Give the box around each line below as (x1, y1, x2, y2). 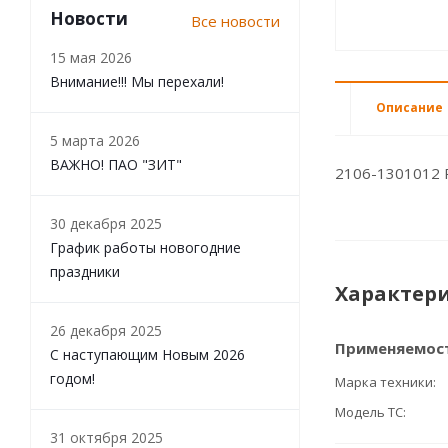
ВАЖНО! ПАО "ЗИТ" (50, 155, 182, 174)
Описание (376, 99, 443, 116)
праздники (50, 262, 120, 281)
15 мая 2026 (50, 48, 132, 67)
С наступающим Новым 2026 (50, 345, 245, 364)
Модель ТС (335, 403, 403, 421)
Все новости (191, 11, 280, 31)
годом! (50, 369, 95, 388)
